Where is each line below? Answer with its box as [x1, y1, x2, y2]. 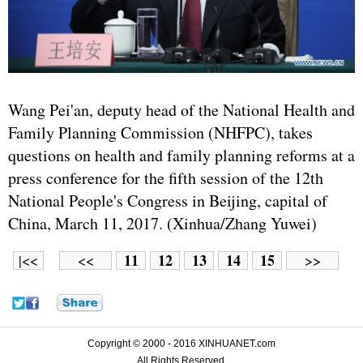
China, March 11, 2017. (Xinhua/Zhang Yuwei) [8, 212, 317, 235]
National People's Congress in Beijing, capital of [8, 190, 327, 212]
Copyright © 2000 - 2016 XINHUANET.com [88, 338, 275, 350]
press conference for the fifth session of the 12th [8, 167, 323, 190]
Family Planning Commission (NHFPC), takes [8, 122, 313, 144]
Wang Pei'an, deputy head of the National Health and [8, 99, 355, 122]
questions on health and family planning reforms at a [8, 144, 355, 167]
